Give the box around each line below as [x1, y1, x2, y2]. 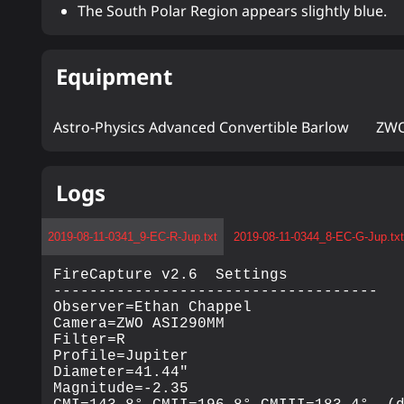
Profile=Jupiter [53, 347, 189, 364]
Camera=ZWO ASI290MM [53, 315, 225, 332]
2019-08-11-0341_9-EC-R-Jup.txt [47, 230, 218, 244]
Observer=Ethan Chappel [53, 298, 252, 316]
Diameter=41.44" [53, 363, 189, 381]
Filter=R [53, 331, 126, 348]
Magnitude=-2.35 [53, 380, 189, 397]
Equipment [56, 60, 173, 91]
